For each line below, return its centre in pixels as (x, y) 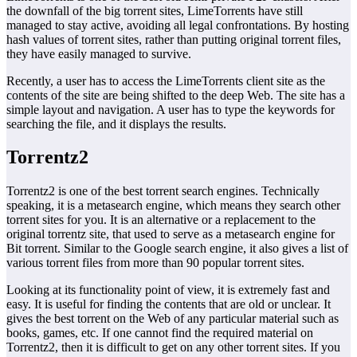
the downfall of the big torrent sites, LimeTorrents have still (155, 10)
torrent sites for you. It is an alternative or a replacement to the (161, 220)
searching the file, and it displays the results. (116, 124)
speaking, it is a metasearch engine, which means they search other (173, 206)
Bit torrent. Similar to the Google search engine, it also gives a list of (177, 249)
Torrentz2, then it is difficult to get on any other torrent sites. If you (173, 347)
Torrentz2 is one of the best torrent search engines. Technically (163, 191)
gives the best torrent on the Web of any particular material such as (173, 319)
